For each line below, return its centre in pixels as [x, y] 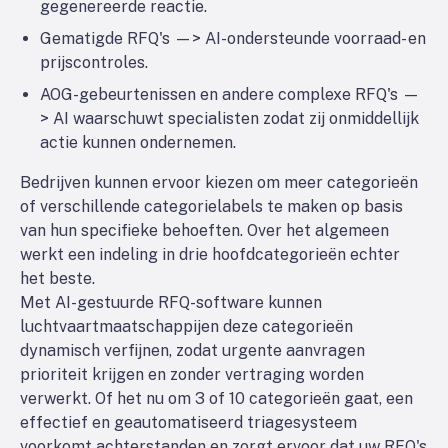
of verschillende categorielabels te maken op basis [211, 206]
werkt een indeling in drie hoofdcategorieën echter [210, 254]
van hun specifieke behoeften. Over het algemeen [204, 230]
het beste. [57, 278]
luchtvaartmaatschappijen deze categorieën [186, 326]
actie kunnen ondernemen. [138, 142]
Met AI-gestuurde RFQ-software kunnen [171, 302]
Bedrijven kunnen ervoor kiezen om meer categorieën [219, 182]
